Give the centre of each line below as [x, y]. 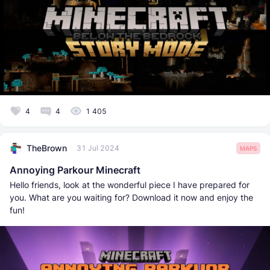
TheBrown [47, 148]
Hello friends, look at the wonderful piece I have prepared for [130, 184]
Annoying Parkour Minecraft [75, 170]
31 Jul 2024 [98, 148]
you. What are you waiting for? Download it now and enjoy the [131, 197]
